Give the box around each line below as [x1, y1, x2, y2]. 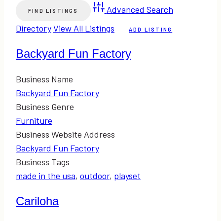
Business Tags [16, 156, 70, 167]
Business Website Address [16, 128, 115, 140]
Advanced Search [106, 3, 173, 15]
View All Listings [53, 22, 114, 34]
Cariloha [16, 194, 59, 208]
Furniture [16, 114, 52, 126]
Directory [16, 22, 51, 34]
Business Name [16, 73, 73, 84]
